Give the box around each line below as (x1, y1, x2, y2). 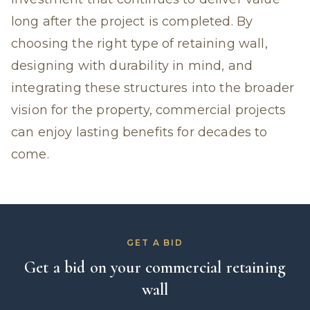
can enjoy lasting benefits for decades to (11, 125, 268, 140)
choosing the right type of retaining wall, (11, 36, 268, 51)
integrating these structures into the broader (11, 80, 295, 95)
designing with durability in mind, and (11, 58, 253, 73)
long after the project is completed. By (11, 14, 253, 29)
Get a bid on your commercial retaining (24, 257, 286, 277)
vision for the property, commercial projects (11, 102, 286, 118)
